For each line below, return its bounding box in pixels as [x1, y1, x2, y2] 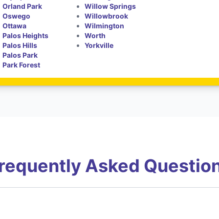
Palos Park [2, 51, 38, 59]
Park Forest [2, 61, 41, 69]
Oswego [2, 12, 31, 20]
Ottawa [2, 22, 27, 30]
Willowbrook [84, 12, 128, 20]
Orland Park [2, 2, 43, 10]
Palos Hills [2, 41, 38, 49]
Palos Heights [2, 31, 49, 40]
